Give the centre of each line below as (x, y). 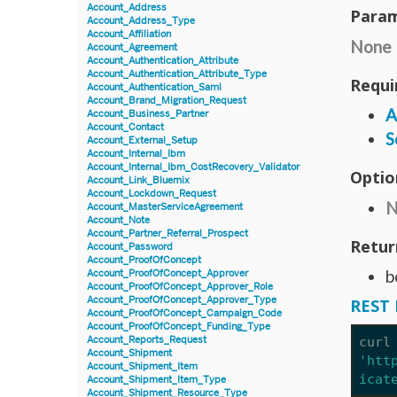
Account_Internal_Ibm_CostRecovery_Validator (193, 167)
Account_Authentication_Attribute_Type (177, 74)
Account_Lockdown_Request (152, 193)
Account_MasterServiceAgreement (165, 206)
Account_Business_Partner (148, 113)
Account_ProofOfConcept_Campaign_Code (184, 313)
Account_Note (118, 220)
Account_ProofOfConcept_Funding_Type (179, 326)
